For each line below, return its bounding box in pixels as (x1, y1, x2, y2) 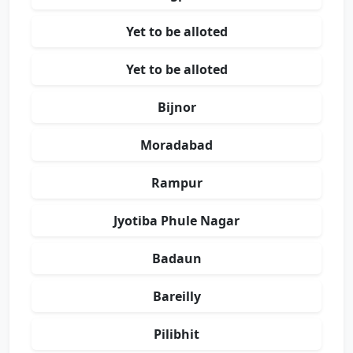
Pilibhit (154, 325, 199, 343)
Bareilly (152, 288, 201, 305)
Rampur (150, 174, 203, 191)
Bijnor (157, 98, 196, 116)
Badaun (151, 250, 202, 267)
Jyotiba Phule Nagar (113, 212, 240, 229)
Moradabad (140, 136, 213, 154)
